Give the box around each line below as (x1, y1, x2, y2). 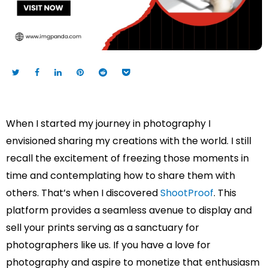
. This (214, 185, 236, 200)
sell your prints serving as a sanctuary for (6, 220, 199, 234)
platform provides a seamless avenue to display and (6, 203, 252, 217)
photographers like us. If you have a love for (6, 237, 211, 252)
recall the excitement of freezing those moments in (6, 151, 249, 165)
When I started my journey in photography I (6, 116, 211, 130)
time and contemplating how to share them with (6, 168, 235, 182)
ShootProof (160, 185, 214, 200)
